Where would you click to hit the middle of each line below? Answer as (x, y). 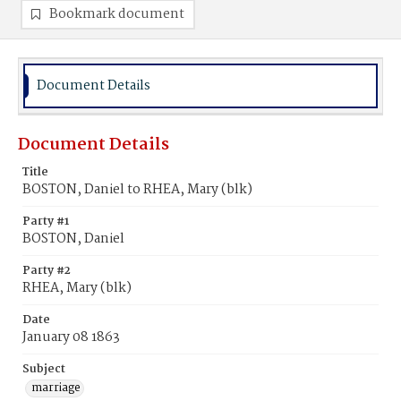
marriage (56, 388)
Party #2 (47, 271)
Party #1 (46, 222)
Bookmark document (117, 14)
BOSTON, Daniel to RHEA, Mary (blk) (137, 190)
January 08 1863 (71, 337)
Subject (44, 369)
